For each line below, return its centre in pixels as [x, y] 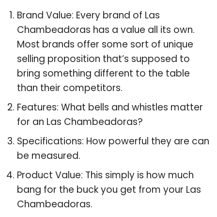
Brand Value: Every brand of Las [88, 15]
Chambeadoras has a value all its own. [106, 30]
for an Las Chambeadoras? [80, 122]
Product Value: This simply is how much [105, 175]
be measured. [49, 155]
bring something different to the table [103, 73]
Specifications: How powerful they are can [113, 141]
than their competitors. [70, 88]
